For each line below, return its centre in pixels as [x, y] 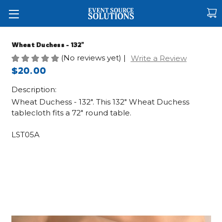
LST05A [25, 135]
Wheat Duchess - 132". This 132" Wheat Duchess [100, 102]
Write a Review [159, 58]
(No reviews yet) [91, 57]
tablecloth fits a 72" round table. [71, 112]
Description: [34, 89]
